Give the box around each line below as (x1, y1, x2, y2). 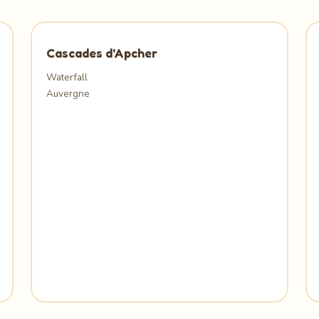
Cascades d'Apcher (46, 46, 157, 61)
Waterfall (46, 70, 88, 84)
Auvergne (46, 87, 90, 100)
